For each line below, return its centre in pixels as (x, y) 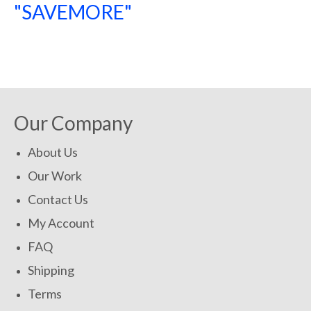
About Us (53, 152)
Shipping (51, 270)
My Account (61, 223)
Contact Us (58, 200)
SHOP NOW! (61, 53)
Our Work (55, 176)
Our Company (73, 123)
